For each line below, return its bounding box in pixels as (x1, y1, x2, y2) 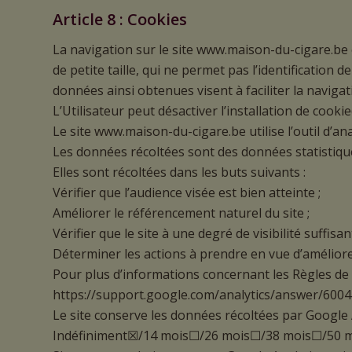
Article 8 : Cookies (53, 9, 187, 31)
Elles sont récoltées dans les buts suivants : (53, 163, 306, 181)
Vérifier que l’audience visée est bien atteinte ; (53, 183, 321, 201)
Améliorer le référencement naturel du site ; (53, 203, 310, 222)
